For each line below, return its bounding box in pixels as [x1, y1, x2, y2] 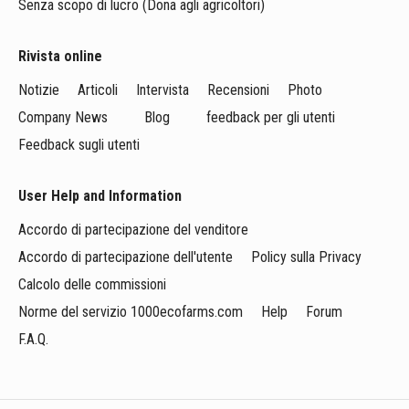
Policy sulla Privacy [251, 248, 362, 266]
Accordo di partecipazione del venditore [18, 221, 248, 238]
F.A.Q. [18, 330, 48, 348]
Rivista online [18, 47, 102, 65]
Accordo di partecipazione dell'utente [18, 248, 233, 266]
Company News [18, 109, 108, 126]
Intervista [136, 81, 189, 99]
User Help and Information [18, 187, 182, 204]
